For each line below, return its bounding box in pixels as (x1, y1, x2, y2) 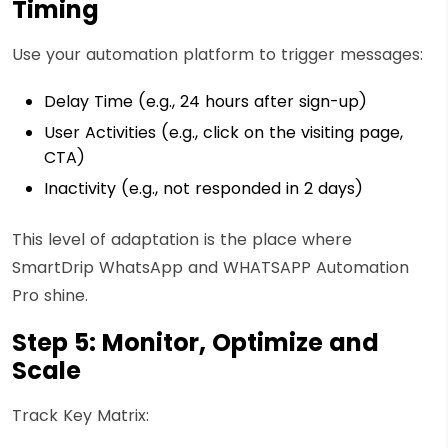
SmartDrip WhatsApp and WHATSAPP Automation (12, 255, 409, 279)
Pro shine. (12, 283, 88, 307)
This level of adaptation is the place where (12, 227, 352, 251)
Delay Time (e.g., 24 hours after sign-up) (44, 89, 367, 113)
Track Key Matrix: (12, 403, 149, 427)
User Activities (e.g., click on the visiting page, (44, 120, 403, 144)
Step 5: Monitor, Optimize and (12, 325, 379, 359)
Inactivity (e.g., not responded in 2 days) (44, 176, 363, 200)
